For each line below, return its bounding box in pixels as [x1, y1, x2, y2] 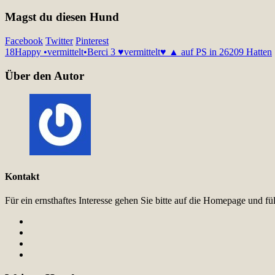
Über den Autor [5, 69, 84, 82]
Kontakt [5, 171, 39, 182]
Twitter [45, 36, 73, 47]
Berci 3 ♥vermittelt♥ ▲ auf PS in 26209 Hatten [87, 47, 272, 58]
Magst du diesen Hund [5, 10, 119, 24]
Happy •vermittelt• [15, 47, 87, 58]
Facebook [5, 36, 43, 47]
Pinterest [76, 36, 109, 47]
